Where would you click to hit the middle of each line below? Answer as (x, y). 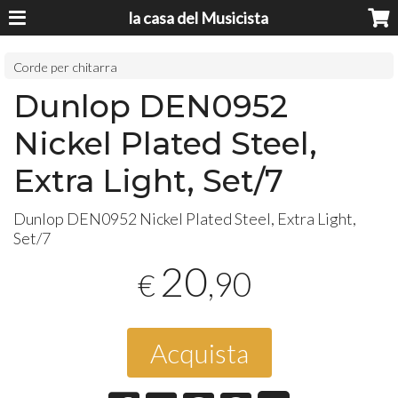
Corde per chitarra (66, 67)
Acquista (199, 352)
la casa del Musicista (199, 18)
